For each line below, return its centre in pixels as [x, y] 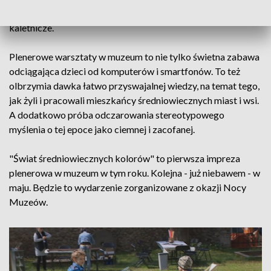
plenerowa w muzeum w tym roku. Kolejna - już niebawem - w [135, 173]
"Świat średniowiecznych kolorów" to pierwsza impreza [125, 158]
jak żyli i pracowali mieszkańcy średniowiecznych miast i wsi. [134, 100]
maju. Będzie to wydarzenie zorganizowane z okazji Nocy [128, 187]
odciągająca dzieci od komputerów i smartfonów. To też [125, 71]
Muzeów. [28, 202]
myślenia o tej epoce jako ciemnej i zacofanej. [102, 129]
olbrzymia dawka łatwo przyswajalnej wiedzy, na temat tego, [134, 86]
